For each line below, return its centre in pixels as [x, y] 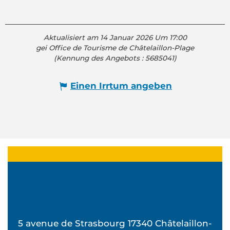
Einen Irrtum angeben [121, 86]
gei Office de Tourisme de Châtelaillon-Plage [115, 47]
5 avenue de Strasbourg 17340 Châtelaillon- [115, 223]
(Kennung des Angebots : [99, 58]
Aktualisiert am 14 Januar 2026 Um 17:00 [115, 37]
